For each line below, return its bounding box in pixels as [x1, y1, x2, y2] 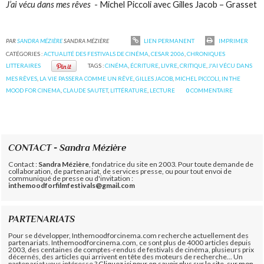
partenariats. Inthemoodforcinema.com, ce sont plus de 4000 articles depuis [8, 237, 252, 247]
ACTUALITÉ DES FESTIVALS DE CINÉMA [44, 49, 149, 57]
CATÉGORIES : [6, 49, 44, 57]
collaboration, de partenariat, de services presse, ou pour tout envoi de [8, 166, 232, 176]
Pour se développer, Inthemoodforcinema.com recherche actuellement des [8, 230, 249, 240]
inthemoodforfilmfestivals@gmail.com [8, 180, 136, 190]
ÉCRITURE [130, 61, 159, 69]
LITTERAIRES [6, 61, 41, 69]
